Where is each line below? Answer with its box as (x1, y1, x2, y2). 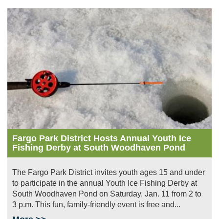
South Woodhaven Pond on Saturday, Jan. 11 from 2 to (12, 190, 201, 198)
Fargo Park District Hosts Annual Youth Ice (12, 133, 191, 144)
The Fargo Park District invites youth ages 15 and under (12, 168, 205, 177)
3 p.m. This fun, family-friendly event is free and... (12, 200, 180, 209)
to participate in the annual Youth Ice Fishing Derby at (12, 179, 197, 188)
